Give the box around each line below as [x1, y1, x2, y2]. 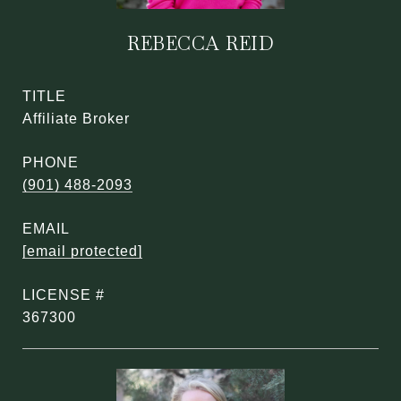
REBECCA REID [127, 31, 274, 55]
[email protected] [22, 243, 142, 259]
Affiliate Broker [22, 111, 130, 126]
